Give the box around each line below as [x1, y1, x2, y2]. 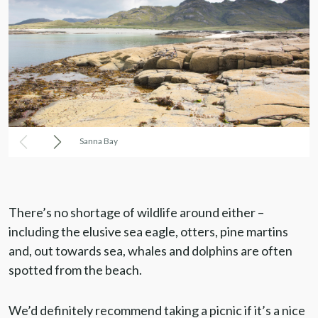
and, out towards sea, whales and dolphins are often [9, 243, 292, 259]
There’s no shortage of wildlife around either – [9, 204, 264, 221]
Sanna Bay [79, 136, 118, 147]
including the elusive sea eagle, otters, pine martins [9, 224, 288, 240]
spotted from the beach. [9, 262, 142, 278]
